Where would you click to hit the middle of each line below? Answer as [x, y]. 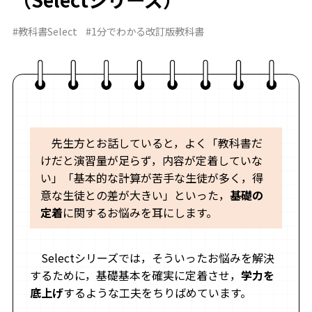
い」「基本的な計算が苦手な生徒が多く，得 [151, 178]
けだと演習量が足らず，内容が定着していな [151, 161]
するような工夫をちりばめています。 [157, 293]
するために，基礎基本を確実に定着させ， [135, 275]
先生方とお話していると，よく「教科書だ [151, 143]
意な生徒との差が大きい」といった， [135, 195]
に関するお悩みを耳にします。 [140, 213]
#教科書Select [45, 31]
